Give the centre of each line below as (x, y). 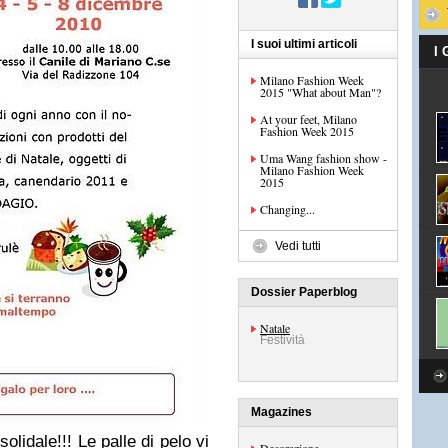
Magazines (281, 412)
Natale (275, 328)
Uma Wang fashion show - (323, 158)
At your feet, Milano (308, 119)
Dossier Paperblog (304, 292)
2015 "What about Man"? (320, 92)
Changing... (287, 209)
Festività (282, 340)
